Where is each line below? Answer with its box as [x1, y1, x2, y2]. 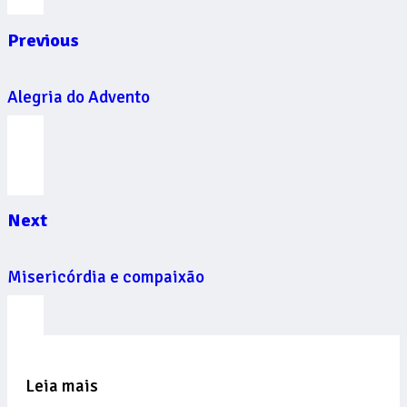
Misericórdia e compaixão [7, 265, 204, 288]
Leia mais [25, 374, 98, 397]
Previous [7, 28, 79, 52]
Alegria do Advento [7, 85, 150, 108]
